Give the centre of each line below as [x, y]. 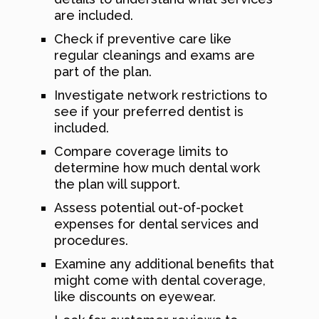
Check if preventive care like [143, 38]
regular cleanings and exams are [155, 55]
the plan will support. [117, 184]
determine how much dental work [157, 167]
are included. [94, 15]
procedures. [91, 240]
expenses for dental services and [156, 224]
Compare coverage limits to [141, 151]
